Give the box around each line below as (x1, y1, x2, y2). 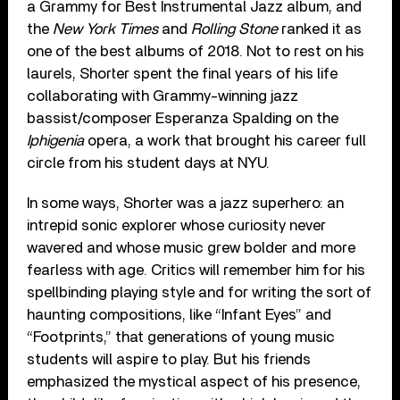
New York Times (53, 21, 159, 37)
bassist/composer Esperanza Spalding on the (27, 111, 339, 127)
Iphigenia (27, 133, 85, 149)
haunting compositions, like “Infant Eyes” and (27, 307, 332, 323)
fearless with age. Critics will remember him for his (27, 262, 366, 279)
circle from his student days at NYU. (27, 155, 271, 171)
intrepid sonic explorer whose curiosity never (27, 218, 327, 234)
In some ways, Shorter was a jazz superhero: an (27, 196, 345, 212)
